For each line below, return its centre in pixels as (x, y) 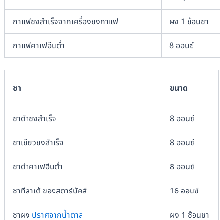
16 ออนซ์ (184, 191)
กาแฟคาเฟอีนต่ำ (39, 45)
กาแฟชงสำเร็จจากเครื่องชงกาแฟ (65, 21)
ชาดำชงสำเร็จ (34, 119)
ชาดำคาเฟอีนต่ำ (38, 167)
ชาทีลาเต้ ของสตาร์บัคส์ (50, 191)
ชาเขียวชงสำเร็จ (38, 143)
